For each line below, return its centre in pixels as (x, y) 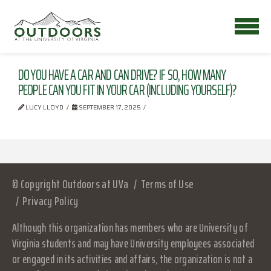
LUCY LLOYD (44, 107)
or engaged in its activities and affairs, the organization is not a (132, 259)
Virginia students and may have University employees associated (133, 243)
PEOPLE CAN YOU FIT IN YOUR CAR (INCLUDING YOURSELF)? (128, 90)
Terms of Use (167, 184)
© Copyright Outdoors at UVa (70, 184)
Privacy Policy (51, 201)
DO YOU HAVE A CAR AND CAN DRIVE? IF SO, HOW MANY (122, 75)
